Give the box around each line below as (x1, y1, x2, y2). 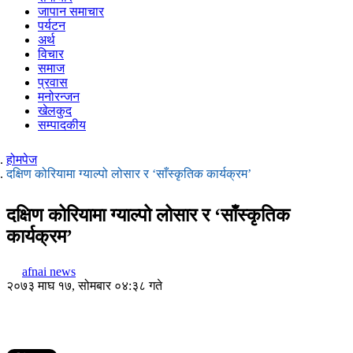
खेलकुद (38, 104, 72, 117)
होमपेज (6, 153, 37, 166)
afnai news (22, 264, 76, 278)
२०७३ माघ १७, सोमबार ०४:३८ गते (6, 278, 162, 292)
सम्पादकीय (38, 118, 86, 132)
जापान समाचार (38, 5, 104, 18)
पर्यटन (38, 19, 65, 32)
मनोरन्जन (38, 90, 80, 103)
